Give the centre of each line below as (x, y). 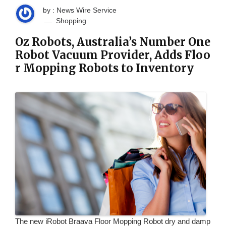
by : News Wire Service (80, 10)
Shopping (71, 21)
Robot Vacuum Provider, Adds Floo (113, 55)
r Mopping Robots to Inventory (104, 68)
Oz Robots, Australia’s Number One (113, 42)
